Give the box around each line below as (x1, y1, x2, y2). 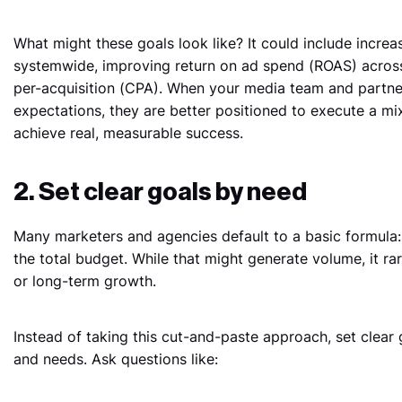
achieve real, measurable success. (13, 123, 243, 142)
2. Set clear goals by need (13, 179, 307, 205)
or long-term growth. (13, 271, 156, 290)
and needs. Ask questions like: (13, 349, 218, 368)
